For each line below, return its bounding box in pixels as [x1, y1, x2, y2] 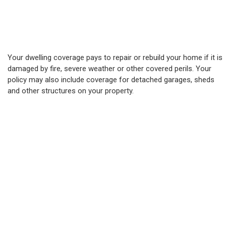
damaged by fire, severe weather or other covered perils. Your [8, 64, 211, 73]
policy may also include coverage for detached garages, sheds [8, 75, 214, 84]
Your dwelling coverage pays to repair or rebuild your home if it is [8, 53, 222, 62]
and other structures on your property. [8, 86, 134, 95]
